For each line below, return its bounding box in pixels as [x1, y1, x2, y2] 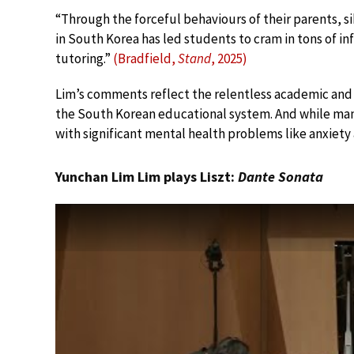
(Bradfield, [113, 49, 178, 67]
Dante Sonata [238, 167, 323, 186]
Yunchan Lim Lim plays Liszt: [55, 167, 238, 186]
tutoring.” [55, 49, 113, 67]
